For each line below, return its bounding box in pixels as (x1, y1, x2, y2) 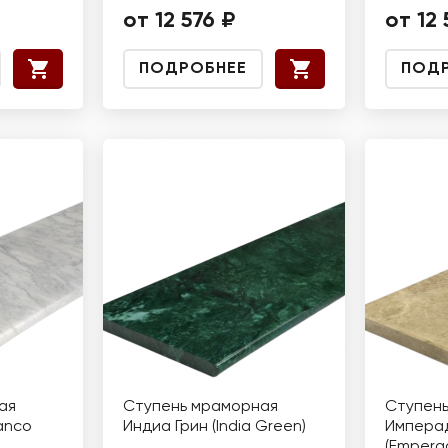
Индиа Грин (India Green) (123, 419, 306, 435)
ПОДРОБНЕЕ (139, 61, 247, 77)
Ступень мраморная (123, 399, 278, 415)
